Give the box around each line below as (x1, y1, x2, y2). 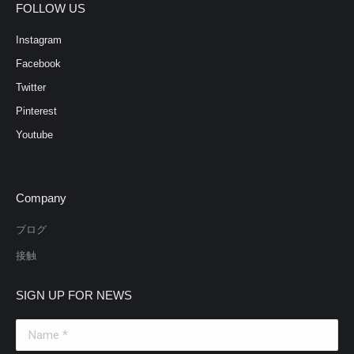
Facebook (16, 58, 61, 70)
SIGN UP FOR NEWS (16, 288, 132, 302)
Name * (16, 321, 50, 333)
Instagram (16, 34, 62, 46)
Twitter (16, 81, 46, 93)
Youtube (16, 129, 53, 141)
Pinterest (16, 105, 57, 117)
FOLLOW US (16, 2, 85, 15)
